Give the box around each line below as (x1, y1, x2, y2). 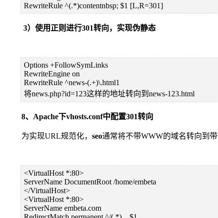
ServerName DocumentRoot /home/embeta (23, 177, 156, 186)
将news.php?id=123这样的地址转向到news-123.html (23, 89, 195, 98)
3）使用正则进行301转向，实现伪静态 (4, 23, 156, 32)
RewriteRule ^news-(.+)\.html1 (23, 78, 120, 87)
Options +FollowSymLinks (23, 60, 108, 69)
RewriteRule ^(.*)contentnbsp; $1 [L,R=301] (23, 1, 163, 10)
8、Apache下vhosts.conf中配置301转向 (4, 112, 153, 121)
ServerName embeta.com (23, 203, 101, 212)
